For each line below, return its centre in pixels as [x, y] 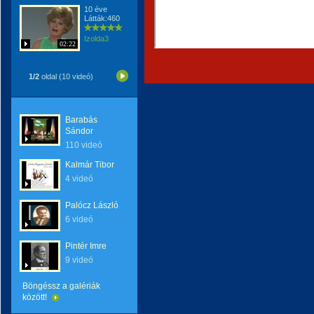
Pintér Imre [86, 246]
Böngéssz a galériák [61, 286]
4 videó [79, 179]
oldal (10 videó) [66, 76]
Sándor [79, 131]
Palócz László [92, 205]
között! [36, 297]
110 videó [84, 145]
